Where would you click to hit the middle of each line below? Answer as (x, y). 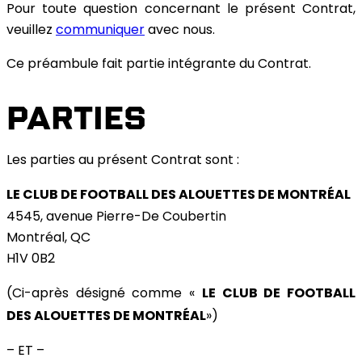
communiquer (100, 30)
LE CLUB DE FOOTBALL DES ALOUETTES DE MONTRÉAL (179, 195)
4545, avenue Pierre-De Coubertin (116, 217)
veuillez (31, 30)
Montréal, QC (48, 238)
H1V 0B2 (31, 259)
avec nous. (180, 30)
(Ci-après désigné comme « (104, 294)
